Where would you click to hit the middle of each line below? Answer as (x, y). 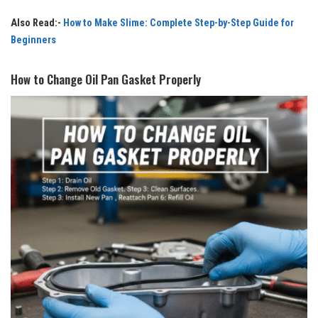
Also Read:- (37, 23)
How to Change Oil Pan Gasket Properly (106, 79)
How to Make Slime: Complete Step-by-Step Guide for (179, 23)
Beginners (33, 40)
